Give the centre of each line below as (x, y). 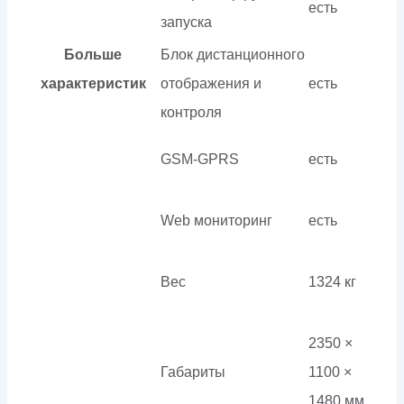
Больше (93, 54)
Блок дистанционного (233, 54)
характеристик (93, 83)
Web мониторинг (216, 220)
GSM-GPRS (200, 159)
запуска (186, 22)
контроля (191, 112)
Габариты (193, 372)
